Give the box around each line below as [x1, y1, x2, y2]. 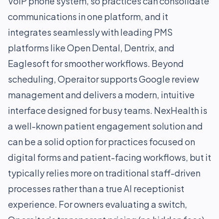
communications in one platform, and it [8, 11, 168, 22]
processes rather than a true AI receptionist [8, 183, 184, 194]
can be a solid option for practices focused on [8, 136, 195, 147]
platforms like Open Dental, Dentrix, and [8, 42, 175, 53]
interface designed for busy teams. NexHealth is [8, 105, 207, 116]
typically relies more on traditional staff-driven [8, 167, 200, 178]
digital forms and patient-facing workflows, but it [8, 152, 211, 163]
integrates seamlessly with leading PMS [8, 26, 173, 38]
